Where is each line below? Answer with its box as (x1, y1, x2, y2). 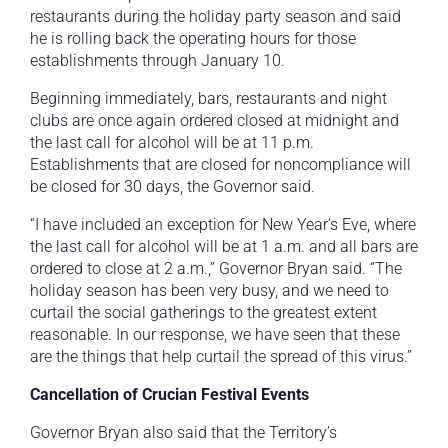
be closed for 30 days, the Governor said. (30, 177, 315, 197)
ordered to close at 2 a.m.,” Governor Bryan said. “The (30, 259, 402, 279)
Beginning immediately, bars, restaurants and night (30, 89, 387, 109)
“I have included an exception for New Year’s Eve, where (30, 215, 416, 235)
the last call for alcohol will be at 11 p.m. (30, 133, 314, 153)
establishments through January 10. (30, 51, 285, 71)
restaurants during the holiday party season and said (30, 7, 401, 27)
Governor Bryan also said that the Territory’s (30, 423, 337, 443)
